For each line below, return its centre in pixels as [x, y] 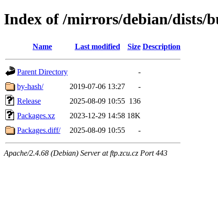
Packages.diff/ [39, 130]
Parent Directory [42, 72]
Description [162, 46]
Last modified [97, 46]
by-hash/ [30, 86]
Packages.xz [36, 115]
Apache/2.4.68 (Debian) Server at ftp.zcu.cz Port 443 [86, 153]
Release [29, 101]
